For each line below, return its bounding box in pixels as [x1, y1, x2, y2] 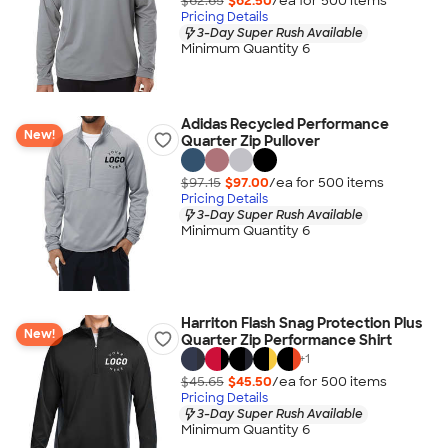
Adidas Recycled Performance [180, 115, 389, 133]
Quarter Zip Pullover [180, 132, 320, 150]
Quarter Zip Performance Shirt [180, 331, 392, 349]
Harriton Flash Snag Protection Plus [180, 314, 422, 332]
